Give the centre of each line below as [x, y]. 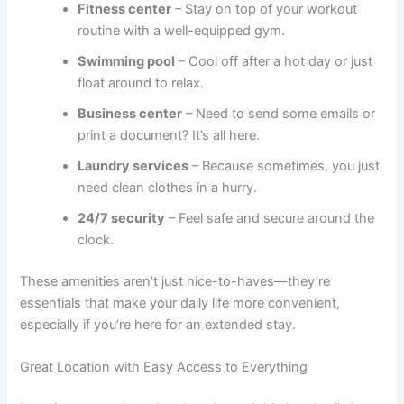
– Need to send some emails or [279, 113]
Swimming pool [127, 61]
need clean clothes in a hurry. [168, 187]
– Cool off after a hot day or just [274, 61]
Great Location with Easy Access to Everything [164, 367]
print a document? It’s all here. [169, 135]
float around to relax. [141, 83]
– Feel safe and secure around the [270, 218]
